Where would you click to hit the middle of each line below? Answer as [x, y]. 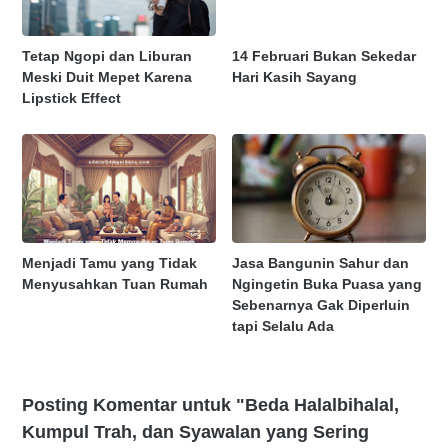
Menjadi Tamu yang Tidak [109, 262]
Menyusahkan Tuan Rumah [115, 283]
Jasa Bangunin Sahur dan [321, 262]
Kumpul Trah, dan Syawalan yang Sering [195, 431]
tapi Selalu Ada [283, 325]
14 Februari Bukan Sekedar [324, 55]
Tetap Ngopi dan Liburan [107, 55]
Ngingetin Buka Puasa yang [327, 283]
